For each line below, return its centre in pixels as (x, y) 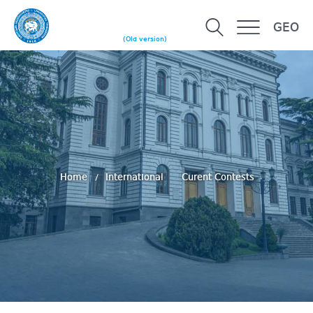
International (136, 177)
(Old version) (145, 39)
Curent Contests (218, 177)
